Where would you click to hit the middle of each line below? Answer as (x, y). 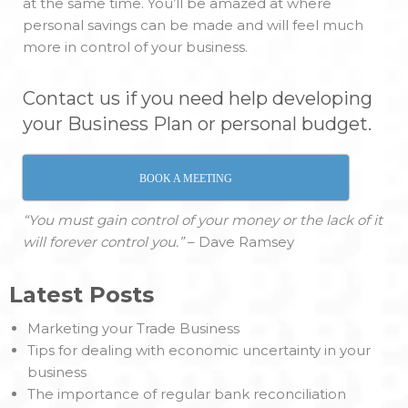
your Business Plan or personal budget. (197, 124)
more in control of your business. (135, 47)
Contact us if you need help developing (198, 99)
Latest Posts (82, 295)
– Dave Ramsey (241, 242)
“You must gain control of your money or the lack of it (203, 220)
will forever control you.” (103, 242)
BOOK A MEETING (186, 179)
